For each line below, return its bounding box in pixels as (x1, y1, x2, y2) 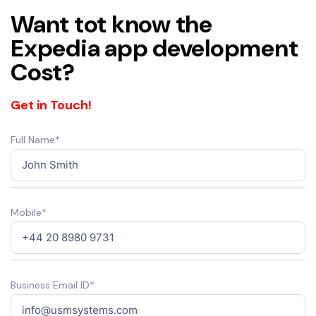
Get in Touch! (11, 96, 92, 114)
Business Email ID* (11, 278, 95, 291)
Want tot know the (11, 8, 212, 40)
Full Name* (11, 133, 60, 146)
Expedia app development (11, 32, 298, 64)
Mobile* (11, 205, 47, 219)
